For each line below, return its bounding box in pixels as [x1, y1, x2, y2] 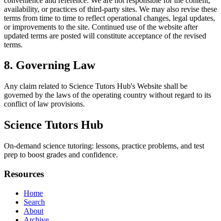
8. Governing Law [4, 59, 95, 72]
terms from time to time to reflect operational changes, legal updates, [4, 13, 215, 22]
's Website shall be [131, 82, 187, 91]
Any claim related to [4, 82, 69, 91]
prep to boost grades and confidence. [4, 150, 118, 159]
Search [24, 197, 45, 206]
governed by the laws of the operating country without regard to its [4, 91, 211, 100]
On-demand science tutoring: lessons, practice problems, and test [4, 142, 204, 150]
